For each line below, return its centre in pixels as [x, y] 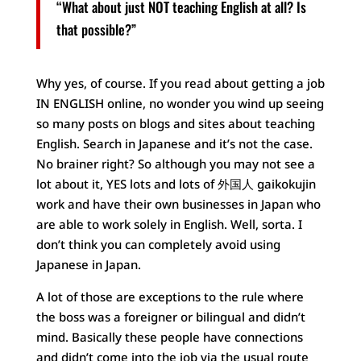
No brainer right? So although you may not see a [175, 163]
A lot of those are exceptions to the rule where [170, 296]
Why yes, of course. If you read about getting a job [180, 83]
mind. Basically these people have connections [169, 336]
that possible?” [96, 29]
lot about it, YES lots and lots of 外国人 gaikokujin [176, 183]
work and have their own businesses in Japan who [178, 203]
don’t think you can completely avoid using [158, 244]
